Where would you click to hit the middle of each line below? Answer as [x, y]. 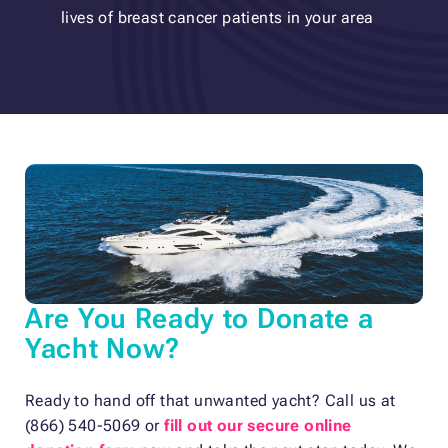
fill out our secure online [258, 425]
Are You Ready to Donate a [199, 318]
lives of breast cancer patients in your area [217, 17]
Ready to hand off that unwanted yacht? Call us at [210, 400]
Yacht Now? [102, 348]
